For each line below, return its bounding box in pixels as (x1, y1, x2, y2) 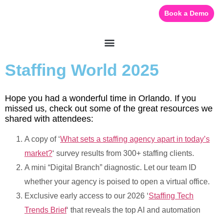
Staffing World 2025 (5, 61, 159, 79)
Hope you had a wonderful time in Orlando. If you (5, 93, 196, 103)
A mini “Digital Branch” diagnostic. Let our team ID (24, 163, 197, 172)
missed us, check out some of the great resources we (5, 104, 213, 113)
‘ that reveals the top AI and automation (66, 205, 200, 214)
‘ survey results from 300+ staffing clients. (52, 149, 194, 157)
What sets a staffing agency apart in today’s (60, 134, 210, 143)
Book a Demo (164, 9, 209, 17)
